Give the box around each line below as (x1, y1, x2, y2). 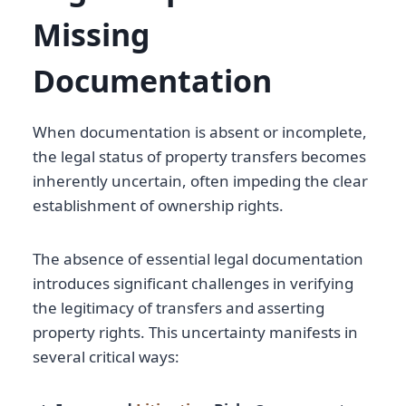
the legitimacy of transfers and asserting (33, 297, 324, 319)
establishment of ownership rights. (33, 195, 284, 217)
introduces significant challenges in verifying (33, 273, 353, 295)
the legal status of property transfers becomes (33, 146, 366, 168)
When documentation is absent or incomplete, (33, 121, 367, 143)
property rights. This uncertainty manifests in (33, 322, 358, 343)
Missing (33, 14, 150, 56)
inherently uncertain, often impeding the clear (33, 170, 368, 192)
